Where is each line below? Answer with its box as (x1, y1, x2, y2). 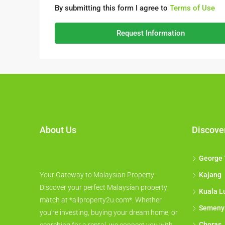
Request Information (116, 29, 185, 38)
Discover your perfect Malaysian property (40, 183, 167, 192)
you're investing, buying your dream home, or (40, 208, 178, 217)
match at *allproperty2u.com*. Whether (40, 196, 162, 204)
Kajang (198, 171, 221, 179)
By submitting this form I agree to (55, 4, 170, 13)
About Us (40, 125, 76, 136)
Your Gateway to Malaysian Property (40, 171, 154, 179)
